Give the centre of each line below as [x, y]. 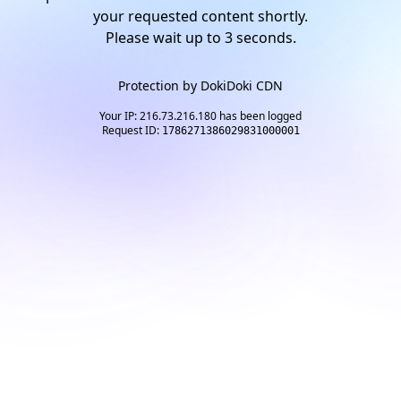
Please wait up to [165, 38]
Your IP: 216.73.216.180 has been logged [200, 116]
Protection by [159, 85]
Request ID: [132, 130]
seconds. [264, 38]
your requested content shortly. [200, 16]
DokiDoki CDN [242, 85]
